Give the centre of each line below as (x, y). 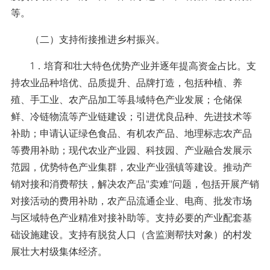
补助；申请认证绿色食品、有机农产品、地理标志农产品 (131, 133)
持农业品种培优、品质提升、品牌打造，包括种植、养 (126, 83)
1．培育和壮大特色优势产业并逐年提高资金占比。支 (133, 66)
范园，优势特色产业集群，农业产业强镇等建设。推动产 (131, 167)
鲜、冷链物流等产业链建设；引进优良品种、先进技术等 (131, 116)
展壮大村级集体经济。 (59, 251)
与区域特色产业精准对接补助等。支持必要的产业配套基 (131, 218)
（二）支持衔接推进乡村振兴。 (88, 39)
